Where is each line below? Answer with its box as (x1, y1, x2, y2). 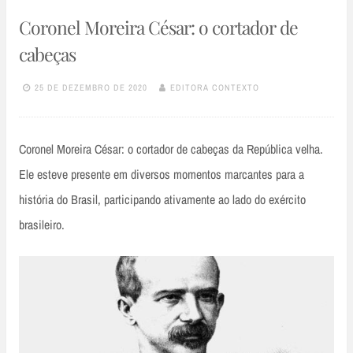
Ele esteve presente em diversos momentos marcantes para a (19, 165, 304, 184)
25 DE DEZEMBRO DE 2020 (35, 81, 147, 93)
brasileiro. (19, 216, 65, 234)
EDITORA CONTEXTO (170, 81, 259, 93)
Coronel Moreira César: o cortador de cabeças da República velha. (19, 140, 323, 158)
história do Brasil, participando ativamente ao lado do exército (19, 191, 306, 209)
